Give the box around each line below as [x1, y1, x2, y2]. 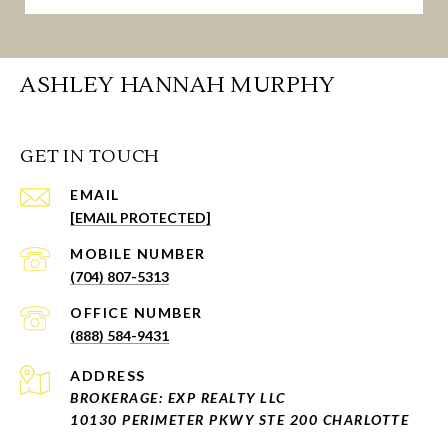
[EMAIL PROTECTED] [70, 209, 211, 227]
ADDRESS [70, 367, 146, 385]
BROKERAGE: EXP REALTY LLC [70, 389, 286, 407]
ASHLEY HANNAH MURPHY [20, 71, 335, 100]
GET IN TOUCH [20, 145, 160, 169]
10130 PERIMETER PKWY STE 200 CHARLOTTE [70, 411, 409, 429]
